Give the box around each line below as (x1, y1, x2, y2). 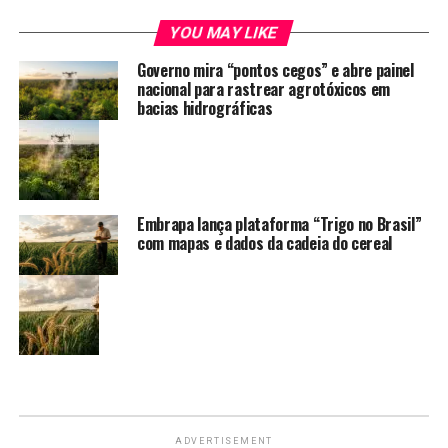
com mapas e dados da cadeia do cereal (136, 231, 393, 256)
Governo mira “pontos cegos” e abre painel (136, 57, 414, 82)
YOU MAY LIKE (168, 22, 281, 42)
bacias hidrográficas (136, 95, 273, 120)
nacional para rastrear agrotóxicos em (136, 76, 391, 101)
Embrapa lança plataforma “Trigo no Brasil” (136, 212, 422, 237)
